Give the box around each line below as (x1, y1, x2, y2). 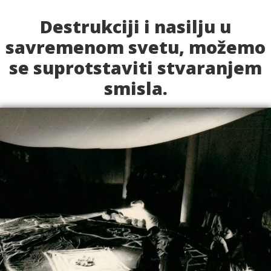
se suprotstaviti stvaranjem (9, 56, 262, 80)
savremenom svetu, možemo (5, 35, 266, 59)
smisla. (103, 76, 168, 100)
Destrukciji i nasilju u (40, 15, 231, 39)
